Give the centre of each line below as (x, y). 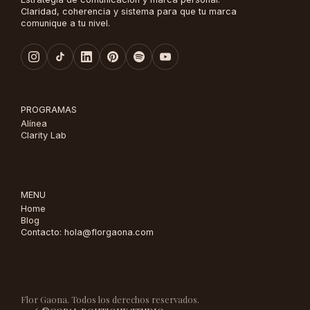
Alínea (34, 124)
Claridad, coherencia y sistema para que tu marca (129, 11)
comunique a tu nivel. (65, 23)
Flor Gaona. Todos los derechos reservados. (110, 299)
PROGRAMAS (49, 110)
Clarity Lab (44, 136)
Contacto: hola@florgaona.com (87, 232)
